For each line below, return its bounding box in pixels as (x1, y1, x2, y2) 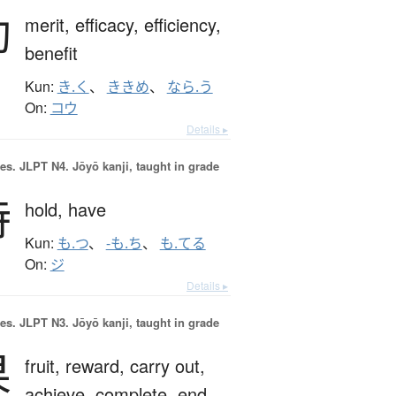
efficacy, (74, 11, 144, 38)
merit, (24, 11, 75, 38)
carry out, (129, 353, 205, 379)
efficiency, (143, 11, 221, 38)
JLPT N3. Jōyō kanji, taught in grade (15, 314, 219, 331)
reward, (65, 353, 130, 379)
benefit (24, 40, 78, 66)
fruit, (24, 353, 65, 379)
